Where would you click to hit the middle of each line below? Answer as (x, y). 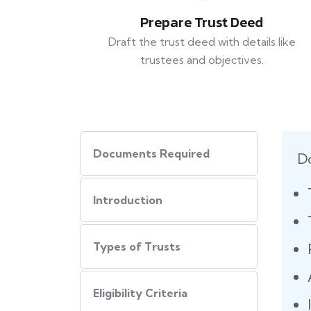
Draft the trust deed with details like (202, 42)
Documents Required (151, 154)
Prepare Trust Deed (202, 23)
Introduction (128, 200)
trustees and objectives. (202, 60)
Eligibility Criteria (140, 293)
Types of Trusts (137, 247)
